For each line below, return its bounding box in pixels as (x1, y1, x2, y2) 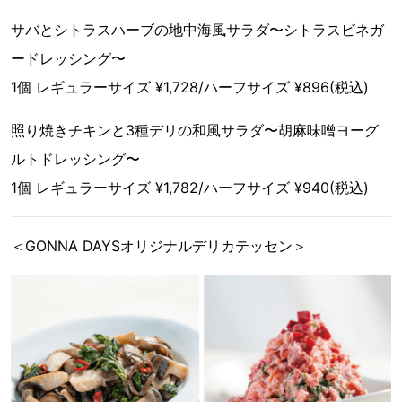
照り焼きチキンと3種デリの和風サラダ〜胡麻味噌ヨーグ (11, 120, 379, 139)
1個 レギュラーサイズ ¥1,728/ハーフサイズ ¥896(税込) (11, 77, 369, 96)
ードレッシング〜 (11, 48, 126, 67)
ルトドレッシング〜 (11, 149, 140, 168)
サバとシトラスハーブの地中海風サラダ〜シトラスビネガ (11, 20, 384, 39)
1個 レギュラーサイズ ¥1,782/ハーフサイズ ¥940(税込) (11, 178, 369, 197)
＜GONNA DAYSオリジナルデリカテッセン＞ (11, 236, 307, 255)
